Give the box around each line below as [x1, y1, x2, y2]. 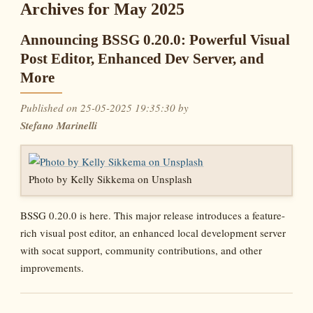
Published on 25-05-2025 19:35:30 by [20, 100, 189, 115]
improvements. [20, 261, 85, 275]
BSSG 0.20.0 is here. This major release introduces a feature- [20, 208, 286, 223]
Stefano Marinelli [20, 117, 98, 133]
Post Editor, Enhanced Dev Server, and [20, 50, 265, 67]
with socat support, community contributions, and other [20, 243, 263, 258]
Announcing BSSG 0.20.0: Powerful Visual [20, 31, 291, 48]
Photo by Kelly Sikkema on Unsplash [29, 172, 193, 186]
